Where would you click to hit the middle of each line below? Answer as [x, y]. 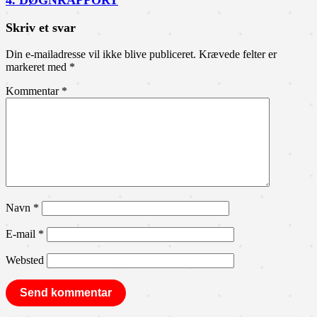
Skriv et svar [41, 28]
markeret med [38, 67]
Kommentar [34, 91]
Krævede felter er [238, 54]
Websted [25, 260]
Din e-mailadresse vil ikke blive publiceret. [101, 54]
